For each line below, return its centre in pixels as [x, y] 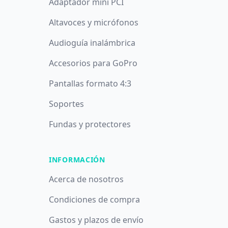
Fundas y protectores [90, 124]
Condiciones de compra [94, 199]
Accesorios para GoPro [93, 63]
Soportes [66, 104]
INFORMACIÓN [77, 160]
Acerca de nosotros [86, 179]
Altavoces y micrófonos [94, 22]
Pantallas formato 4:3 [90, 83]
